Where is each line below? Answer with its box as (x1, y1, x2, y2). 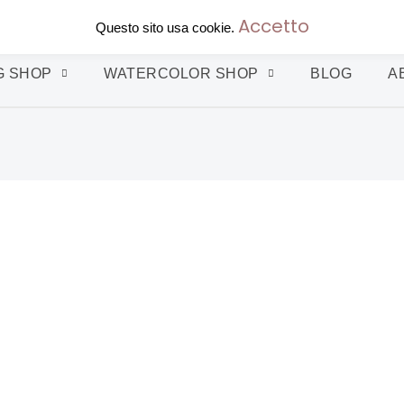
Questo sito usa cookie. (95, 20, 238, 36)
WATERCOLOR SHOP (104, 66, 259, 82)
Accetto (237, 14, 309, 40)
